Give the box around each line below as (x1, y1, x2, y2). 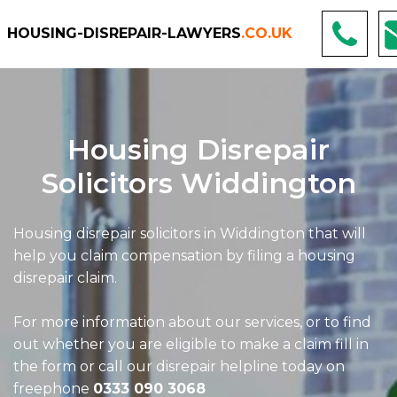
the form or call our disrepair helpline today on (13, 358, 345, 375)
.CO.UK (241, 25, 292, 42)
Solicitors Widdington (41, 166, 356, 200)
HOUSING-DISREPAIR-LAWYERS (7, 25, 241, 42)
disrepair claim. (13, 269, 117, 286)
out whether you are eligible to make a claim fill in (13, 336, 369, 353)
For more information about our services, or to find (13, 314, 371, 331)
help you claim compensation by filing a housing (13, 247, 355, 264)
